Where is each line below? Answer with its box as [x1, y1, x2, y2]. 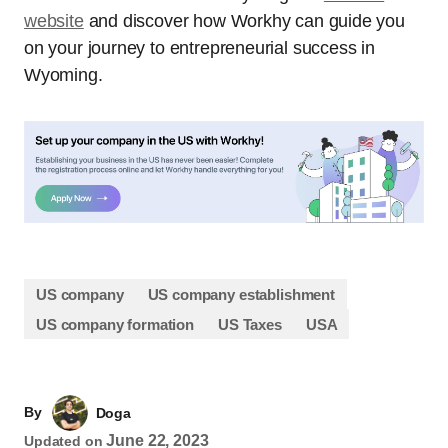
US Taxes [218, 315, 282, 333]
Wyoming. [24, 65, 103, 85]
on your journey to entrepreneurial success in [24, 38, 375, 58]
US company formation [36, 315, 194, 333]
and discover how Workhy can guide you [83, 11, 405, 31]
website [24, 11, 84, 31]
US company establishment [147, 285, 335, 303]
